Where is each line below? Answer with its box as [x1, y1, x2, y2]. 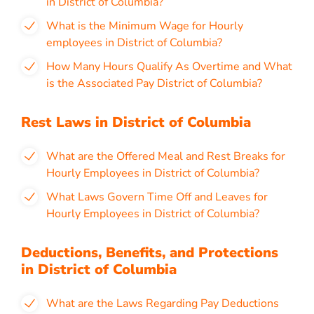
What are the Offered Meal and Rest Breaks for [46, 149, 285, 164]
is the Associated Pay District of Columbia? [46, 76, 262, 91]
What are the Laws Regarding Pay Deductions [46, 296, 279, 311]
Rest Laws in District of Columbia [21, 113, 251, 132]
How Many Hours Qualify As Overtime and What [46, 59, 292, 74]
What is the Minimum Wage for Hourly [46, 18, 243, 34]
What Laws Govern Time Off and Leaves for [46, 189, 268, 205]
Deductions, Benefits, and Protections [21, 243, 278, 262]
